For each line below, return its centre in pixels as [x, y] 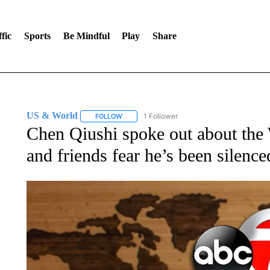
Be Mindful [86, 36]
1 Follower [160, 116]
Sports [37, 36]
